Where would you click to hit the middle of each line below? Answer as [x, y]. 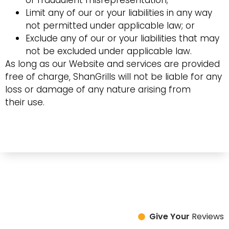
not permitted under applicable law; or [110, 26]
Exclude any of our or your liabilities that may [122, 39]
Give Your [169, 216]
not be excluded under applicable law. [109, 51]
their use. [25, 102]
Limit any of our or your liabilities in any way [119, 13]
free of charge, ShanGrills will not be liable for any [113, 77]
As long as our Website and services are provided [112, 64]
